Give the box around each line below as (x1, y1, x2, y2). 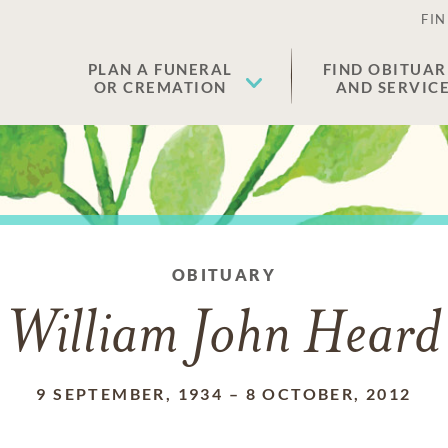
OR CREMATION (93, 78, 227, 96)
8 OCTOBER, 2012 (245, 384, 412, 403)
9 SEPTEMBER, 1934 (36, 384, 224, 403)
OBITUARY (171, 265, 277, 284)
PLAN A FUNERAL (87, 60, 233, 78)
